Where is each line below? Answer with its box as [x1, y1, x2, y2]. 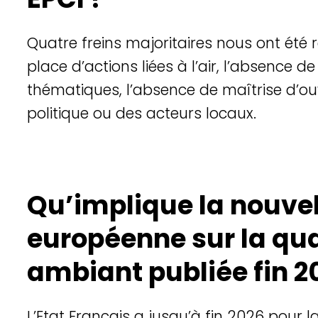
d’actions [71, 55, 138, 77]
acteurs [146, 102, 202, 124]
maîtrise [221, 79, 282, 100]
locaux [205, 102, 253, 124]
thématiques [26, 79, 119, 100]
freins [81, 32, 121, 53]
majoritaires [125, 32, 212, 53]
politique [26, 102, 93, 124]
